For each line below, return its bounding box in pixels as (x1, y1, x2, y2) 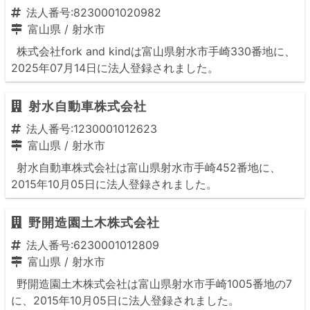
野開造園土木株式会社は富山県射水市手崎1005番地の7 (17, 277, 292, 291)
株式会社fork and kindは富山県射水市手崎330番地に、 (17, 44, 295, 58)
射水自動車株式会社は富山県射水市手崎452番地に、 (17, 161, 281, 174)
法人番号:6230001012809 (26, 238, 159, 252)
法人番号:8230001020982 (26, 6, 161, 19)
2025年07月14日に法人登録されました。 (11, 61, 219, 75)
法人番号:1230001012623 (26, 122, 157, 136)
